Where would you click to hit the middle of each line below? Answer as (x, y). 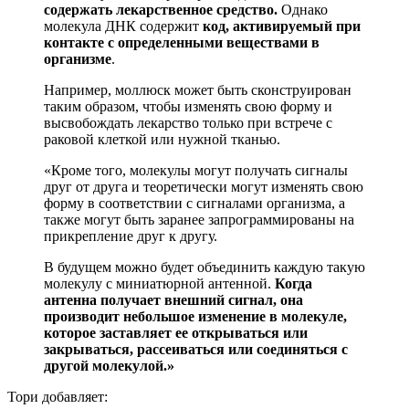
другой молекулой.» (109, 365)
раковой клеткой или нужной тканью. (162, 139)
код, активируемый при (282, 26)
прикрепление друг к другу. (132, 236)
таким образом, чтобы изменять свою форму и (188, 106)
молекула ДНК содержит (123, 26)
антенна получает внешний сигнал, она (173, 299)
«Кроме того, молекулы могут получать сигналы (196, 170)
